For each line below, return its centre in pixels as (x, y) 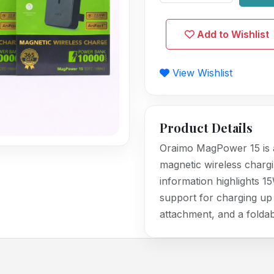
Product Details (206, 128)
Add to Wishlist (232, 34)
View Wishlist (201, 73)
